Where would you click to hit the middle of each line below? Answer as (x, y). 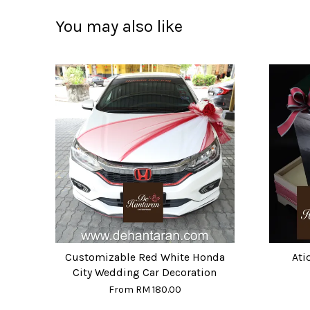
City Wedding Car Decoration (145, 272)
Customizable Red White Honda (145, 257)
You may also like (119, 26)
